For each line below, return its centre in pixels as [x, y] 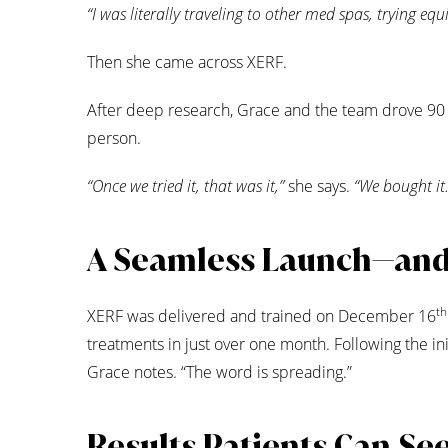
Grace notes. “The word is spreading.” [219, 372]
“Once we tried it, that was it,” [185, 186]
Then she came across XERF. [187, 62]
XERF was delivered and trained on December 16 [261, 316]
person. [114, 138]
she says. [319, 186]
